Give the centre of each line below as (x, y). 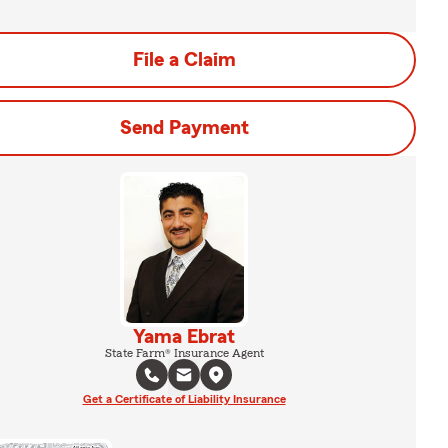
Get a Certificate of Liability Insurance (184, 398)
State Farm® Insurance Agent (184, 352)
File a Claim (184, 60)
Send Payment (184, 128)
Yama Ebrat (184, 336)
